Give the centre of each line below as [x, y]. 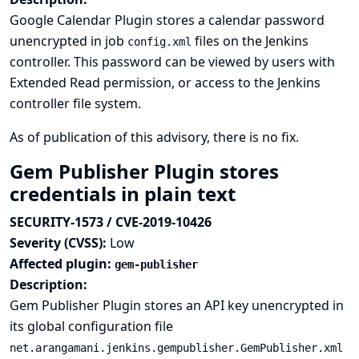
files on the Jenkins [250, 41]
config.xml [159, 42]
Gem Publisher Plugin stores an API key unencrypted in [177, 305]
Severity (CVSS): [60, 243]
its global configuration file [91, 326]
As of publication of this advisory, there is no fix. [154, 137]
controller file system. [75, 103]
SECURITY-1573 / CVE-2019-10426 [111, 222]
